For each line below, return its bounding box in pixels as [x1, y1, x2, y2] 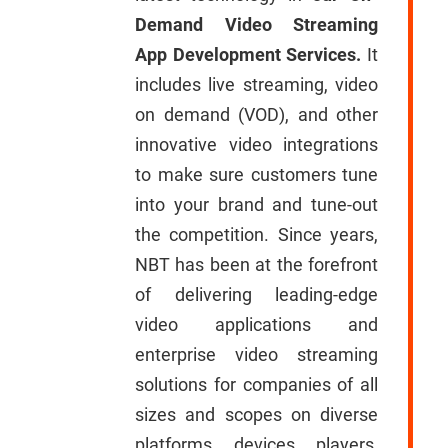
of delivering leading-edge [135, 284, 378, 305]
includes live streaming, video [135, 74, 378, 95]
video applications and [135, 314, 378, 335]
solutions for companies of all [135, 374, 378, 395]
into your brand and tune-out [135, 194, 378, 215]
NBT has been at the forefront [135, 254, 378, 275]
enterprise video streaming [135, 344, 378, 365]
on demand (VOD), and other [135, 104, 378, 125]
